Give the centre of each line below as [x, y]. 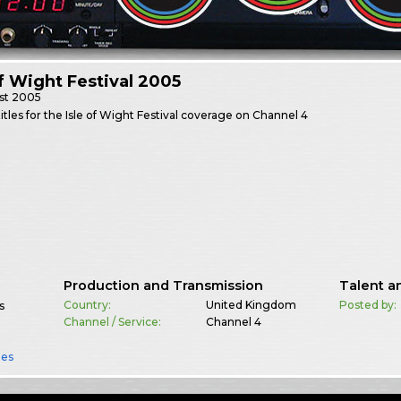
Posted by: [368, 305]
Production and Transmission [163, 286]
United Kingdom [251, 305]
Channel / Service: [112, 322]
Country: [87, 305]
